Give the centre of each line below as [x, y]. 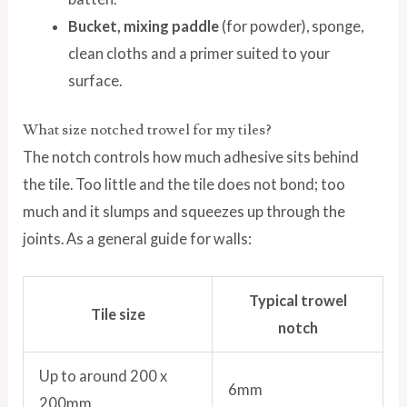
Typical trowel [298, 301]
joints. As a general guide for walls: [138, 239]
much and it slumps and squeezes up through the [184, 212]
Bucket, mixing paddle [143, 25]
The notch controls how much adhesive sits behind [191, 157]
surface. [94, 80]
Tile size [118, 314]
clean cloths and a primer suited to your [199, 53]
